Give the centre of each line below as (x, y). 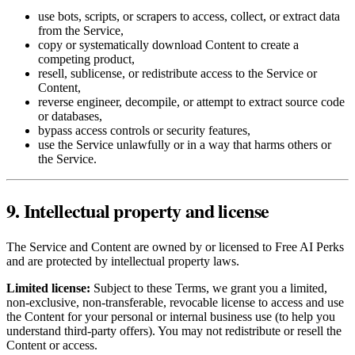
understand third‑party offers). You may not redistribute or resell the (174, 331)
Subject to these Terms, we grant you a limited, (209, 288)
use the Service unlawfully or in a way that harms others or (185, 145)
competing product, (86, 59)
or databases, (70, 116)
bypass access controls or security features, (144, 131)
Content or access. (52, 345)
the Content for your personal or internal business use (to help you (171, 317)
